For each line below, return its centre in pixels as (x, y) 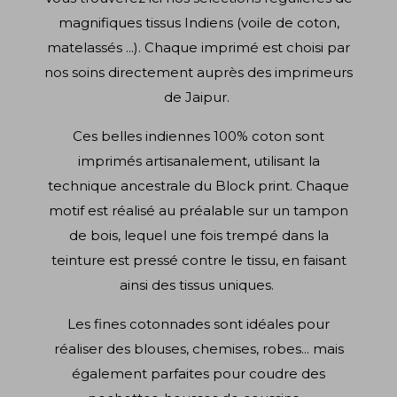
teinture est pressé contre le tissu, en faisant (198, 261)
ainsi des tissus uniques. (198, 285)
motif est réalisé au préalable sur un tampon (198, 211)
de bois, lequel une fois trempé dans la (198, 236)
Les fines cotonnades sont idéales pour (198, 324)
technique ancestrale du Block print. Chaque (198, 186)
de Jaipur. (198, 97)
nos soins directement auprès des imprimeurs (198, 73)
